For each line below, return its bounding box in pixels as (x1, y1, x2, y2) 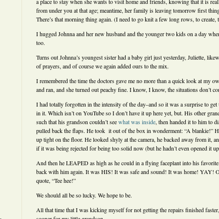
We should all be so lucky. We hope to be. (36, 191, 132, 199)
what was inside (118, 118, 155, 126)
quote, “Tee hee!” (36, 176, 76, 184)
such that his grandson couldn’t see (36, 118, 118, 126)
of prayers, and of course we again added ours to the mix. (36, 62, 169, 70)
